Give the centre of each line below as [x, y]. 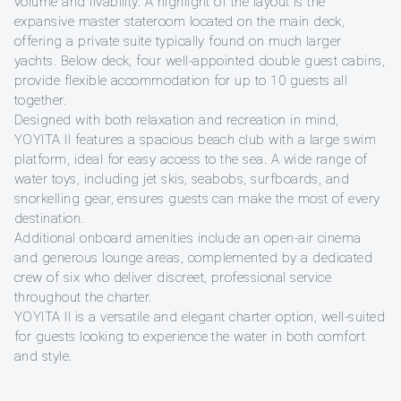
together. [41, 101]
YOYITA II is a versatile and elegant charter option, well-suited [200, 317]
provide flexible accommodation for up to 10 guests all [181, 81]
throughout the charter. [83, 298]
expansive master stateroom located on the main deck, [180, 22]
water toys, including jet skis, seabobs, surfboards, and [182, 179]
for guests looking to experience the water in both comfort [190, 337]
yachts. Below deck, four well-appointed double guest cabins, [200, 61]
